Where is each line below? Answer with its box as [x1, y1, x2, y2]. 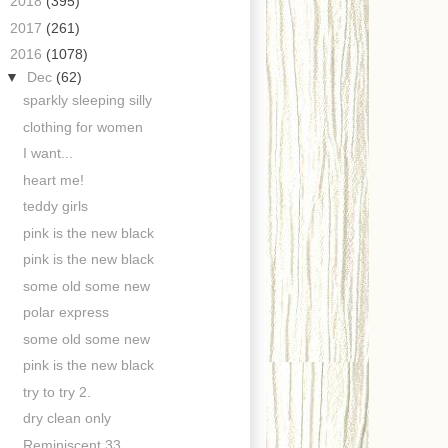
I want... [22, 145, 73, 162]
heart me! [22, 171, 84, 188]
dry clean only [22, 410, 111, 427]
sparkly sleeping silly [22, 92, 152, 109]
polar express [22, 304, 109, 321]
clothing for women [22, 118, 143, 135]
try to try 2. [22, 383, 91, 400]
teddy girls [22, 198, 88, 215]
